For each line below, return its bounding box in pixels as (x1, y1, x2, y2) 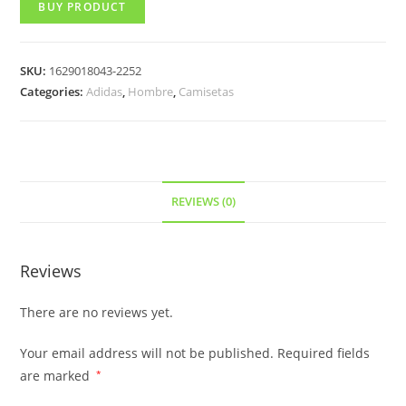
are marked (20, 367, 94, 384)
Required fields (274, 344, 371, 362)
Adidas (86, 83, 123, 100)
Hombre (128, 83, 174, 100)
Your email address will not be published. (20, 344, 275, 362)
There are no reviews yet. (20, 304, 174, 321)
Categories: (20, 83, 87, 100)
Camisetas (179, 83, 235, 100)
